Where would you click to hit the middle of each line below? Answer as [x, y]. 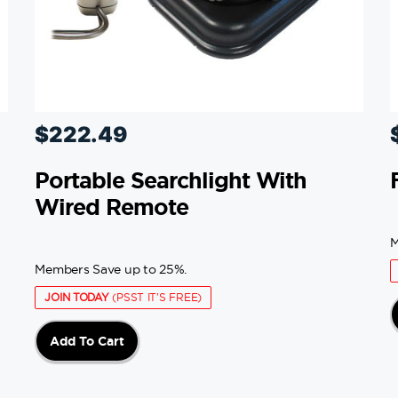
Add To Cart [88, 342]
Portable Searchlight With [171, 181]
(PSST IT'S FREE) [155, 298]
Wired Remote [111, 207]
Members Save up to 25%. [111, 270]
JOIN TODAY [77, 298]
